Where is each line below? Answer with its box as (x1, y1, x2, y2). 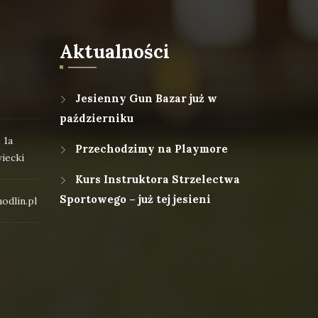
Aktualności (59, 40, 170, 63)
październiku (59, 111, 133, 125)
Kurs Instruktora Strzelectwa (75, 172, 240, 186)
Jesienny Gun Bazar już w (75, 92, 217, 105)
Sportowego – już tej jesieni (59, 192, 211, 206)
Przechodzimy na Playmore (75, 142, 228, 155)
